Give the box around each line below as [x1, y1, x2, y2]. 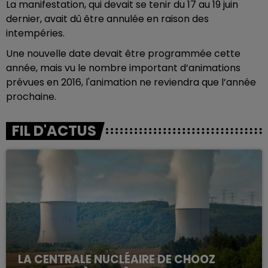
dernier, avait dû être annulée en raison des [6, 12, 209, 26]
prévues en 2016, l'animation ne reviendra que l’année [6, 75, 256, 89]
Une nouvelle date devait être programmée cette [6, 47, 240, 60]
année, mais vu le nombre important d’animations [6, 61, 240, 75]
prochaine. [6, 90, 56, 103]
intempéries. [6, 26, 65, 40]
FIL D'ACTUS [12, 121, 96, 141]
